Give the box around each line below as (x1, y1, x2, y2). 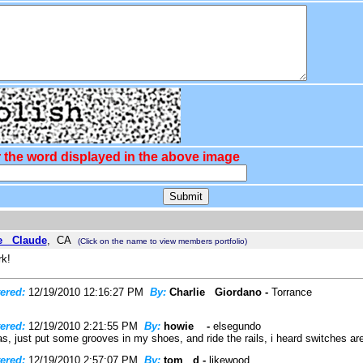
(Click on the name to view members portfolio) (77, 237, 247, 246)
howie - (163, 320, 213, 332)
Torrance (271, 286, 312, 298)
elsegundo (212, 320, 261, 332)
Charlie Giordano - (169, 286, 271, 298)
